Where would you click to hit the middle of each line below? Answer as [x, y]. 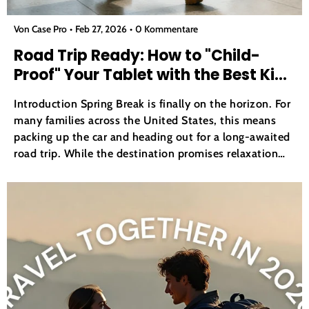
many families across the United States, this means [145, 120]
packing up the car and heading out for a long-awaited [152, 136]
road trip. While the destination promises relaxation [146, 153]
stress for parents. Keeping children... [108, 186]
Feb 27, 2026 [101, 29]
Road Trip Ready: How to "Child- [137, 55]
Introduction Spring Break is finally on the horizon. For [152, 103]
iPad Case [52, 94]
